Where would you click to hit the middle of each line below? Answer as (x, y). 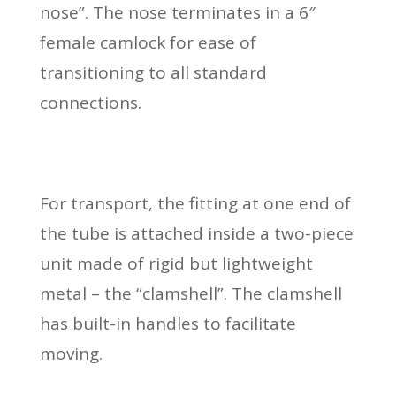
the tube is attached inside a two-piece (196, 233)
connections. (90, 102)
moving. (71, 353)
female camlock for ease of (148, 42)
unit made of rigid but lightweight (176, 263)
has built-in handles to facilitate (168, 323)
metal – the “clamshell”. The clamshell (190, 293)
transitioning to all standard (153, 72)
